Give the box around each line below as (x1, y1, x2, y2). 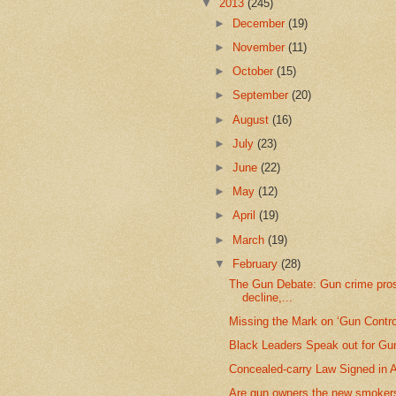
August (232, 112, 273, 126)
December (232, 16, 289, 30)
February (232, 256, 282, 270)
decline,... (242, 290, 293, 304)
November (232, 40, 289, 54)
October (232, 65, 278, 79)
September (232, 88, 293, 103)
